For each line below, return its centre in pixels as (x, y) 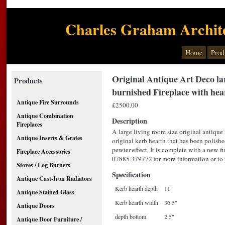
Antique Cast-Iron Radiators (54, 179)
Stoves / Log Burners (43, 165)
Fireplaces (29, 124)
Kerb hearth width (136, 202)
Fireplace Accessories (43, 151)
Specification (131, 175)
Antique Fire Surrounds (47, 102)
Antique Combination (45, 116)
